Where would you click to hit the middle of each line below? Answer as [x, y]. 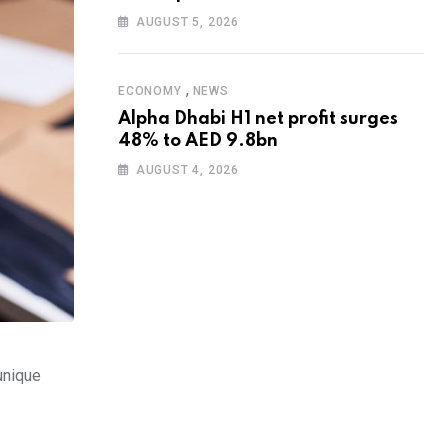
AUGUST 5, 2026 [187, 22]
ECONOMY [150, 91]
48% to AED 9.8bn [198, 141]
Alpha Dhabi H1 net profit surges [258, 119]
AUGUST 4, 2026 [187, 170]
